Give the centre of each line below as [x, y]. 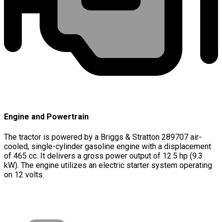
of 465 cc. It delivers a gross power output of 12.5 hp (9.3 [103, 156]
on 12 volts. [24, 174]
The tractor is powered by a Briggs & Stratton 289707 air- [103, 137]
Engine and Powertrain [46, 117]
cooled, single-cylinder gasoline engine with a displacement [108, 146]
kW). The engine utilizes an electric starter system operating [108, 165]
